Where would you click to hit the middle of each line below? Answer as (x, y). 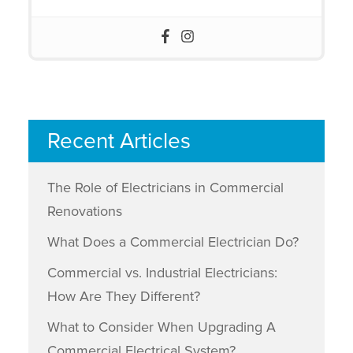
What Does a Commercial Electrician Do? (173, 242)
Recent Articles (119, 141)
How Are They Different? (123, 296)
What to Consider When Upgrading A (161, 327)
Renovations (84, 211)
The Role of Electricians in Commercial (165, 188)
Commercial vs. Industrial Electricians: (162, 273)
